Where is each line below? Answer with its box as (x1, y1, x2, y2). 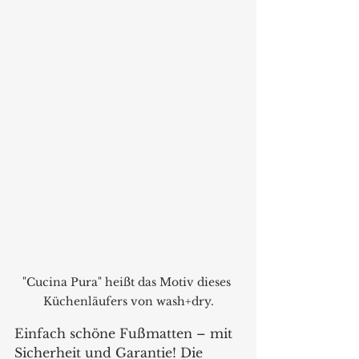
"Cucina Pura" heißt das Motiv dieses (22, 275, 234, 289)
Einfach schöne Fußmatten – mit (14, 325, 236, 341)
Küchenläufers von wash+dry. (42, 294, 214, 309)
